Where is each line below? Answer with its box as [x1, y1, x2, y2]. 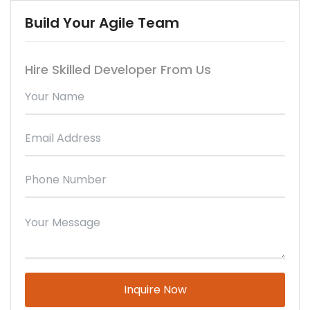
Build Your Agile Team [25, 12, 179, 33]
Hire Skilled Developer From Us [25, 60, 211, 78]
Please [26, 266, 62, 282]
